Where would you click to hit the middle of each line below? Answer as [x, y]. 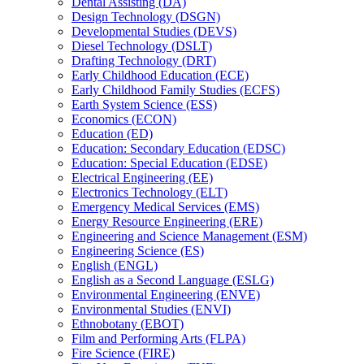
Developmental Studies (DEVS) [154, 31]
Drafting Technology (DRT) [144, 60]
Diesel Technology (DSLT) [142, 45]
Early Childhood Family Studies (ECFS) [175, 89]
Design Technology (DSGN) [146, 16]
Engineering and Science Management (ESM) [189, 236]
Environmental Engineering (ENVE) [166, 294]
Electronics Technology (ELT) [149, 192]
